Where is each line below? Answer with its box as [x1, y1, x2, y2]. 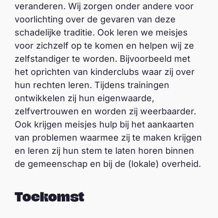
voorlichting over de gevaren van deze [15, 14, 176, 25]
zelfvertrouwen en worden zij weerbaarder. [15, 106, 196, 117]
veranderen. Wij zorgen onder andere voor [15, 1, 194, 12]
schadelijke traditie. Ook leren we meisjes [15, 27, 188, 38]
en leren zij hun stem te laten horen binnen [15, 145, 194, 156]
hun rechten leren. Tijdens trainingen [15, 80, 169, 91]
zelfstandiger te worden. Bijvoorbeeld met [15, 54, 190, 64]
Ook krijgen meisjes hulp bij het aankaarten [15, 119, 194, 130]
